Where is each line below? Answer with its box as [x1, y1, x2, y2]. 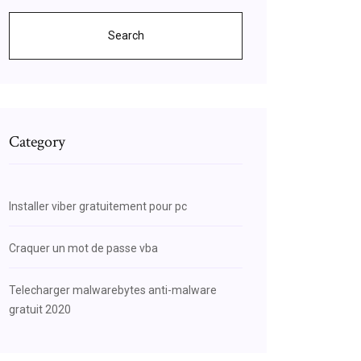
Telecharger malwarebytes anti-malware [9, 284, 217, 297]
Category [9, 131, 65, 152]
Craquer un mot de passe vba [9, 242, 158, 255]
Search [107, 29, 144, 42]
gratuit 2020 [9, 303, 71, 316]
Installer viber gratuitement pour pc [9, 200, 187, 213]
